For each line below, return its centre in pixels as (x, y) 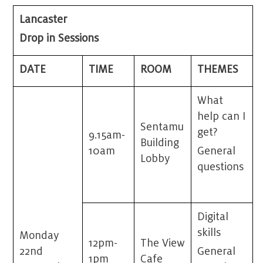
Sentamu (162, 127)
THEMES (218, 70)
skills (209, 233)
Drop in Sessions (59, 38)
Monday (39, 236)
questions (221, 167)
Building (160, 143)
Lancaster (43, 20)
